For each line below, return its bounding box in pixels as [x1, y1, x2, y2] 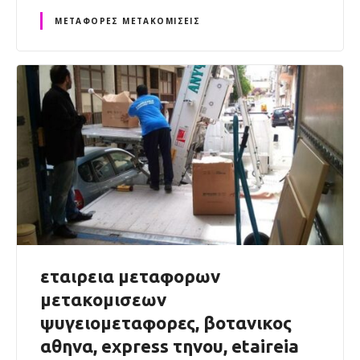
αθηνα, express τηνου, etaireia [40, 336, 299, 357]
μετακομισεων [40, 289, 166, 310]
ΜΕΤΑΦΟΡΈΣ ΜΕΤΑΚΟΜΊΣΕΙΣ [55, 14, 201, 27]
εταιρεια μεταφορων [40, 266, 220, 287]
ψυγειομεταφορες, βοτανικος [40, 313, 292, 333]
